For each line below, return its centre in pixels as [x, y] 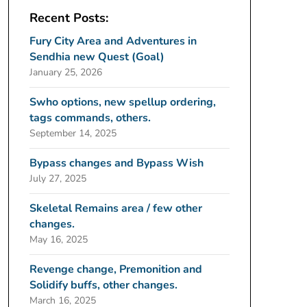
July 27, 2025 [58, 179]
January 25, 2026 [65, 72]
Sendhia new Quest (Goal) [97, 57]
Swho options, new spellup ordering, [122, 102]
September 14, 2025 [73, 133]
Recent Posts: [69, 18]
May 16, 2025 [58, 240]
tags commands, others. [90, 118]
